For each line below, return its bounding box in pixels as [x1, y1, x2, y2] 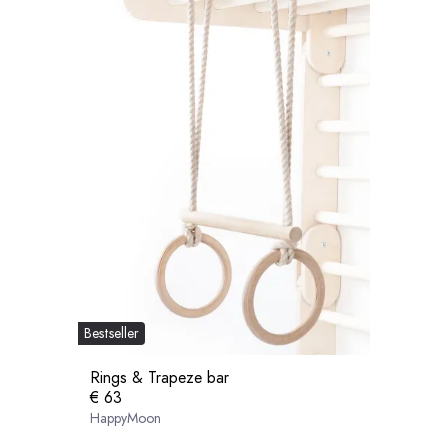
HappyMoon [90, 407, 161, 428]
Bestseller [84, 323, 140, 344]
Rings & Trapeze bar [90, 365, 229, 389]
